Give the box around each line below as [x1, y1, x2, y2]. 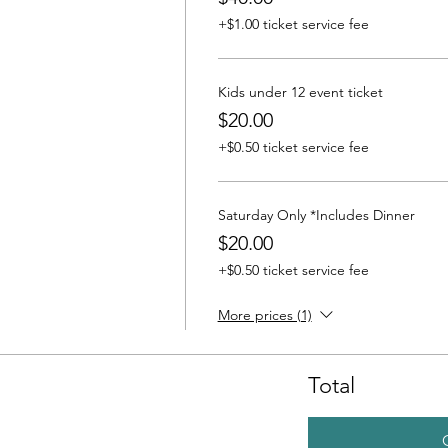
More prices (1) [217, 305, 312, 324]
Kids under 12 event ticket [217, 82, 383, 101]
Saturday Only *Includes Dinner [217, 205, 415, 224]
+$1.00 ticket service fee [217, 14, 369, 33]
